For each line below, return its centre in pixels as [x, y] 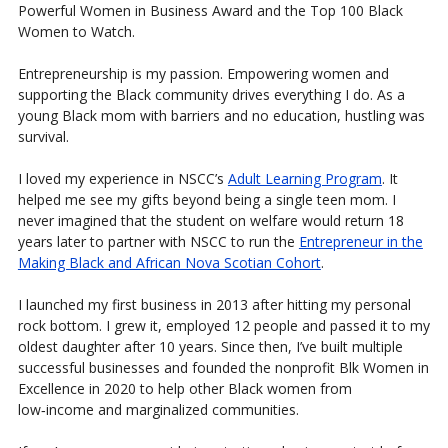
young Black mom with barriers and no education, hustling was [221, 115]
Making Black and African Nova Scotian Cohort [169, 262]
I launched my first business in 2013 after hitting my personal [214, 304]
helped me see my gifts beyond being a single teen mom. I [206, 199]
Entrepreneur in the [360, 241]
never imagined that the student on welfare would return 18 [210, 220]
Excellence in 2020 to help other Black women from [184, 388]
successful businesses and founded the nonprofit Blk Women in [223, 367]
